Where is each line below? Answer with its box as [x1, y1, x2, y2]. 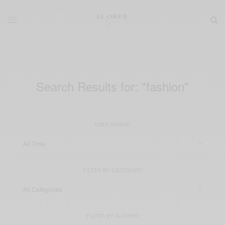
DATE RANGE [95, 120, 130, 128]
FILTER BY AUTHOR [86, 211, 139, 219]
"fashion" [142, 77, 189, 95]
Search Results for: [36, 77, 138, 95]
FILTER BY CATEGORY [83, 165, 142, 174]
